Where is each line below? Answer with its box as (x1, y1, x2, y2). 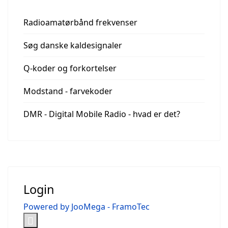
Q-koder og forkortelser (23, 63, 117, 74)
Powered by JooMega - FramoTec (23, 201, 150, 213)
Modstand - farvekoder (23, 85, 112, 97)
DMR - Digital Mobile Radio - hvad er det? (23, 108, 180, 120)
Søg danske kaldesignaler (23, 40, 122, 51)
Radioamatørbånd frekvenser (23, 17, 137, 28)
